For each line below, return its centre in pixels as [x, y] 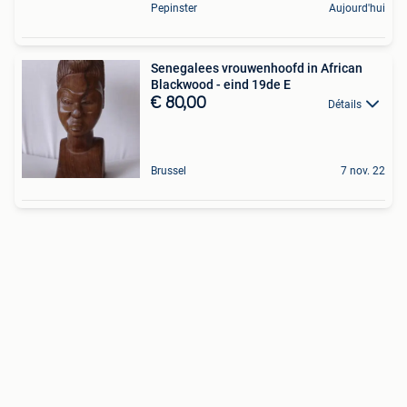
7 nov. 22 [363, 170]
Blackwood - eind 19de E [221, 84]
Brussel [169, 170]
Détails [345, 104]
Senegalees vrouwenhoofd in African [257, 68]
